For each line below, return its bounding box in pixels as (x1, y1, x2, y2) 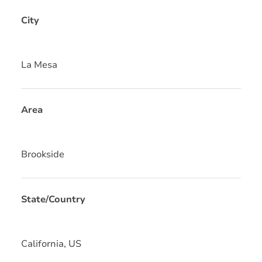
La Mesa (21, 58, 57, 71)
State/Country (21, 192, 85, 206)
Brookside (21, 147, 64, 161)
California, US (21, 237, 81, 250)
